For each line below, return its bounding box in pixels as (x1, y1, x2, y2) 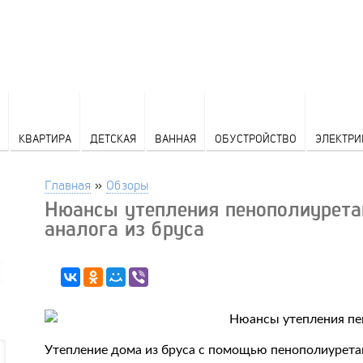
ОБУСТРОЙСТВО (214, 131, 297, 145)
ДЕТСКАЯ (89, 131, 136, 145)
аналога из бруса (45, 216, 205, 241)
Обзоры (106, 176, 149, 193)
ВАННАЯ (154, 131, 196, 145)
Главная (45, 176, 92, 193)
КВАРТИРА (18, 131, 71, 145)
